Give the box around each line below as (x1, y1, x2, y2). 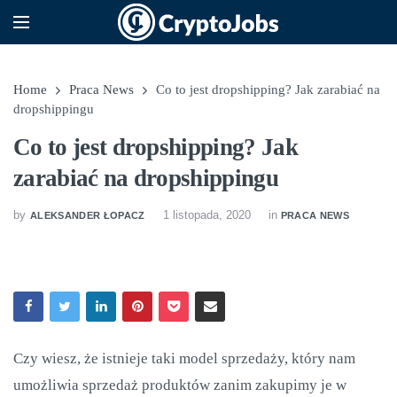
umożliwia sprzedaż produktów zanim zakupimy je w (13, 377, 346, 393)
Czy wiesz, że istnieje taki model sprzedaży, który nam (13, 350, 355, 367)
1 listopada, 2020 (162, 208, 251, 222)
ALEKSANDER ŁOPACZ (30, 209, 145, 221)
